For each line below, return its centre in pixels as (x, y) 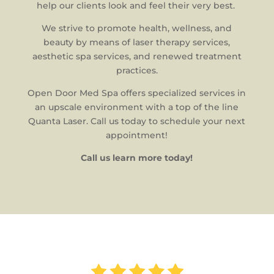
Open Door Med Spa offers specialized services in (137, 93)
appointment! (137, 135)
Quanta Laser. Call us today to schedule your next (137, 121)
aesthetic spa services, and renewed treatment (137, 56)
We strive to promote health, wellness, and (137, 28)
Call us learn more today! (137, 158)
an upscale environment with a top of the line (137, 107)
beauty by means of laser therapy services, (137, 42)
